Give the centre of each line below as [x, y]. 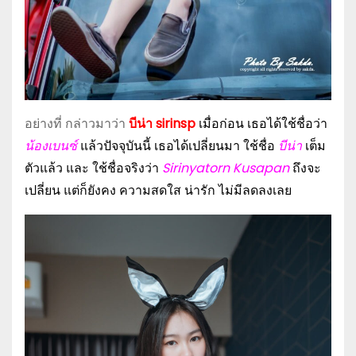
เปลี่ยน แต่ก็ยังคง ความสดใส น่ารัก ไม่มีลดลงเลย [158, 190]
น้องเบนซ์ [51, 146]
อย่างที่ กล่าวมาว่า [77, 124]
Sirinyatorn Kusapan [224, 168]
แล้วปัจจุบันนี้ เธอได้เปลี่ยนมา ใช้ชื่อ [176, 146]
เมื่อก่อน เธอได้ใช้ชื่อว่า [263, 124]
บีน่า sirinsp [164, 124]
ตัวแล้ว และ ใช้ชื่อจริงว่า [92, 168]
